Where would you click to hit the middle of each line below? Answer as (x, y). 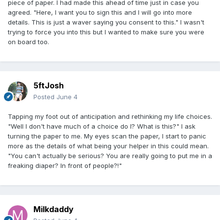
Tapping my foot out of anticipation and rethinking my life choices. (110, 116)
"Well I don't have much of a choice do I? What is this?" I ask (102, 126)
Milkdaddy (54, 209)
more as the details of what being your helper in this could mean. (108, 146)
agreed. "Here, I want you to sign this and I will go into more (100, 12)
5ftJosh (49, 85)
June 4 (67, 96)
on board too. (28, 41)
